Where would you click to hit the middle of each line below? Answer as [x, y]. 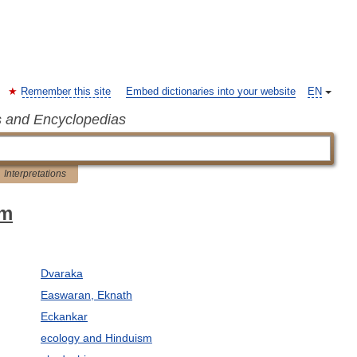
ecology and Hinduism [96, 338]
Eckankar [64, 316]
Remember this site [66, 92]
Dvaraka [61, 273]
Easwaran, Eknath [86, 295]
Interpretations [35, 174]
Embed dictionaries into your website [211, 92]
